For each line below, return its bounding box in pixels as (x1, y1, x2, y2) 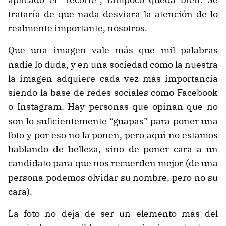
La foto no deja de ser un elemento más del (8, 208, 218, 220)
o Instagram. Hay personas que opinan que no (8, 101, 218, 113)
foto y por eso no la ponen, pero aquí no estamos (8, 129, 218, 141)
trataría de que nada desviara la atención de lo (8, 8, 218, 20)
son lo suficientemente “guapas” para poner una (8, 115, 218, 127)
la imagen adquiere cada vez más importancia (8, 73, 218, 85)
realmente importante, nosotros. (8, 22, 147, 34)
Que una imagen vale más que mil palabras (8, 44, 218, 56)
